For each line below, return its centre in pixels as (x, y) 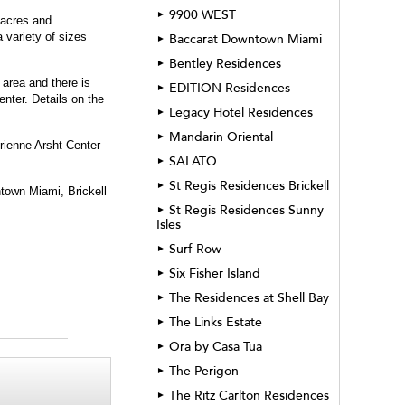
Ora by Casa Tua (216, 347)
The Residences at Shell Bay (249, 298)
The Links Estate (216, 322)
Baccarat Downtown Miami (245, 39)
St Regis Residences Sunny (246, 210)
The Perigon (204, 371)
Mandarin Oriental (221, 137)
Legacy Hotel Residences (241, 113)
